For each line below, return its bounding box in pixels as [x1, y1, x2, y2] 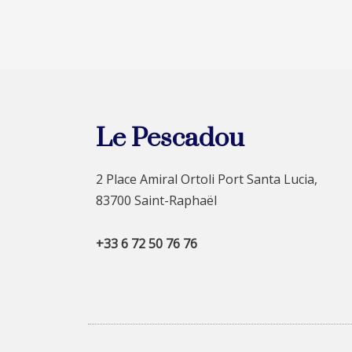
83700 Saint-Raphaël [96, 191, 217, 209]
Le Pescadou [96, 121, 244, 155]
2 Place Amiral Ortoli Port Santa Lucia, [96, 170, 317, 188]
